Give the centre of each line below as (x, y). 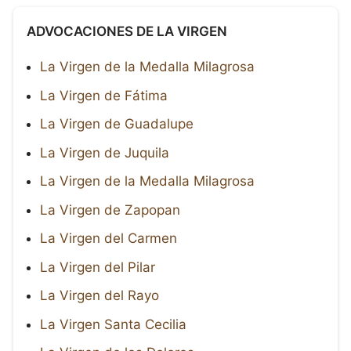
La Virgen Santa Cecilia (113, 324)
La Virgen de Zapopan (110, 210)
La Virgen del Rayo (100, 296)
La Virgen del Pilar (98, 267)
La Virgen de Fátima (104, 95)
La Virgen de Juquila (105, 152)
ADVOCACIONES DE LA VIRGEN (127, 32)
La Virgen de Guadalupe (117, 124)
